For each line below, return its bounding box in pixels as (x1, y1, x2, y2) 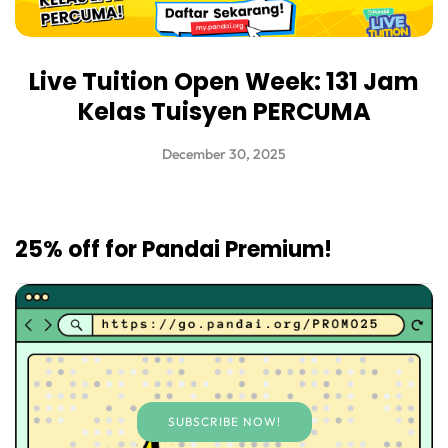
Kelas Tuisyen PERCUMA (77, 95, 371, 129)
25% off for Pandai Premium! (15, 234, 332, 266)
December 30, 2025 (162, 145, 286, 164)
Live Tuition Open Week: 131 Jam (29, 65, 419, 99)
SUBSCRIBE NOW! (167, 414, 281, 430)
